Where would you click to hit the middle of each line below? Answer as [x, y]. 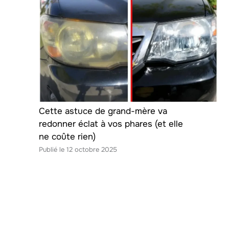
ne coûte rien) [67, 137]
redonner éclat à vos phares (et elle [111, 124]
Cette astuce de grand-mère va [103, 111]
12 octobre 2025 [92, 150]
